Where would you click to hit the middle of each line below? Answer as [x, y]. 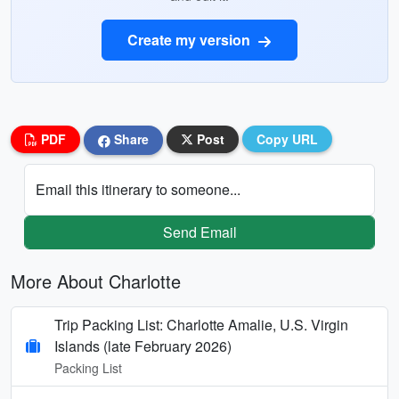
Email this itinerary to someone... [138, 189]
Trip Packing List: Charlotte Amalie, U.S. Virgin [201, 324]
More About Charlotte [96, 281]
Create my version [191, 40]
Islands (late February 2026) [143, 346]
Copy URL [287, 139]
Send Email [199, 232]
